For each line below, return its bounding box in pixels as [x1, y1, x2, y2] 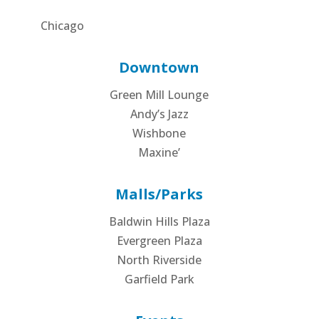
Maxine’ [138, 144, 181, 160]
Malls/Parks [115, 184, 204, 204]
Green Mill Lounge [110, 86, 209, 103]
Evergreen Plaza [116, 232, 202, 249]
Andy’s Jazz [130, 105, 189, 122]
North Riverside [117, 251, 202, 268]
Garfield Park [124, 271, 194, 287]
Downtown [119, 57, 200, 77]
